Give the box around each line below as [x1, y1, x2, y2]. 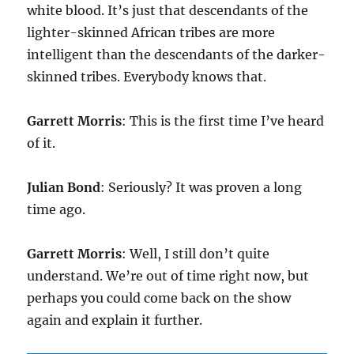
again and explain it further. [27, 312, 203, 329]
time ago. [27, 201, 86, 218]
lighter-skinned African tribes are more [27, 24, 276, 41]
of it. [27, 135, 56, 152]
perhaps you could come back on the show [27, 290, 292, 307]
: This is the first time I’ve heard [122, 113, 325, 130]
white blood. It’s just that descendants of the [27, 2, 309, 19]
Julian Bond [27, 179, 101, 196]
